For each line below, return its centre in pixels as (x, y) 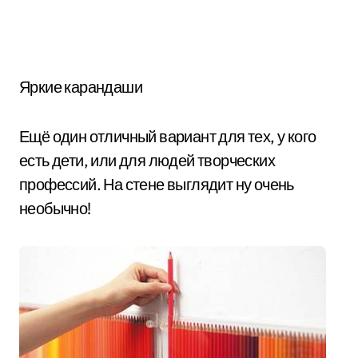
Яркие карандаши (81, 87)
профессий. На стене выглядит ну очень (157, 184)
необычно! (55, 208)
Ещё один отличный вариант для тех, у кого (168, 136)
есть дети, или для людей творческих (147, 160)
